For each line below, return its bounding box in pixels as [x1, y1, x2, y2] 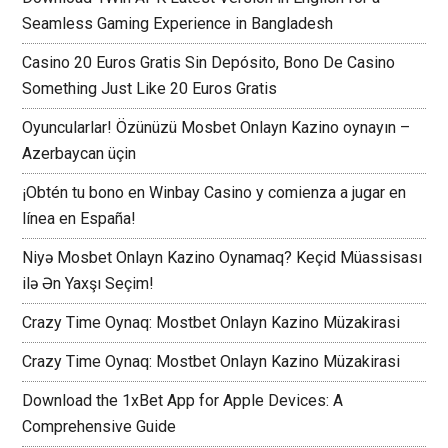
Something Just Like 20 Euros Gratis [22, 79, 278, 99]
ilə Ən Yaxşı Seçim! [22, 274, 155, 294]
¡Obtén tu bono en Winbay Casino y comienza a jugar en [22, 183, 407, 203]
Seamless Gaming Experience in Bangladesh [22, 14, 334, 34]
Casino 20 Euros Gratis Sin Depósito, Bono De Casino [22, 53, 396, 73]
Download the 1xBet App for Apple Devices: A [22, 391, 344, 411]
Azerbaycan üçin [22, 144, 137, 164]
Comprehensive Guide [22, 417, 177, 437]
